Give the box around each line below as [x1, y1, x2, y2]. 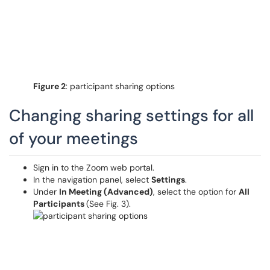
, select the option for [153, 186, 239, 197]
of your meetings [9, 128, 138, 149]
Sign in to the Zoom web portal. [33, 162, 154, 173]
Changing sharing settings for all [9, 105, 254, 126]
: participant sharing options [66, 81, 175, 92]
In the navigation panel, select [33, 174, 151, 185]
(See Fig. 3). [86, 198, 131, 209]
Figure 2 [33, 81, 66, 92]
